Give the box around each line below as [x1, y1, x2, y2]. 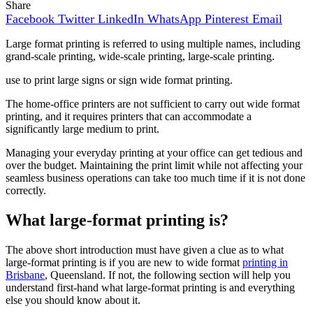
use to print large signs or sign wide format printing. [6, 74, 233, 87]
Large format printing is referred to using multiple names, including [6, 38, 300, 50]
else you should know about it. [6, 294, 140, 307]
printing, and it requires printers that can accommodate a [6, 110, 252, 123]
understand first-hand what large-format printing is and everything [6, 282, 295, 294]
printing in [242, 256, 288, 269]
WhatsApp [147, 12, 201, 27]
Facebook [6, 12, 54, 27]
